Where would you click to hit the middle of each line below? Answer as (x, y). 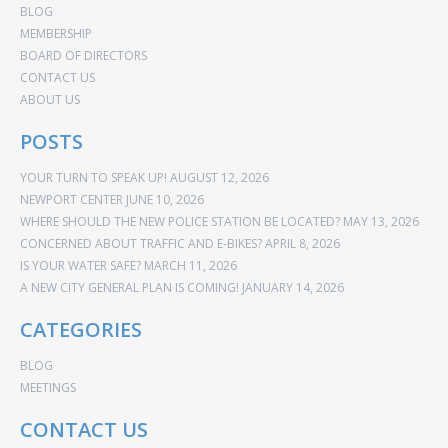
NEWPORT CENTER (71, 199)
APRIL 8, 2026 (302, 243)
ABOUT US (50, 99)
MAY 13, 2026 (381, 221)
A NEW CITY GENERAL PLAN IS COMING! (129, 287)
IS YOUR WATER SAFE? (80, 265)
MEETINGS (48, 387)
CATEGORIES (81, 329)
